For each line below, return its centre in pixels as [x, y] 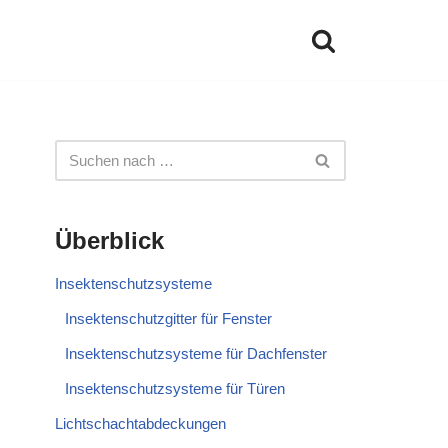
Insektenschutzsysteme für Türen [175, 388]
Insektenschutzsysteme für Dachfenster [196, 353]
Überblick [109, 240]
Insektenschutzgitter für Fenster [168, 318]
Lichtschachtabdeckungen [140, 423]
